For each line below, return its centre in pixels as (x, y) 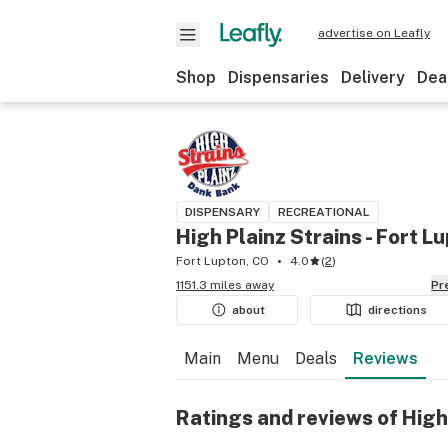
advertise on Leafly (374, 33)
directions (398, 310)
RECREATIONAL (324, 212)
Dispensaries (278, 77)
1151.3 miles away (225, 285)
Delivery (373, 77)
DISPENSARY (222, 212)
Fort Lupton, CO (222, 261)
